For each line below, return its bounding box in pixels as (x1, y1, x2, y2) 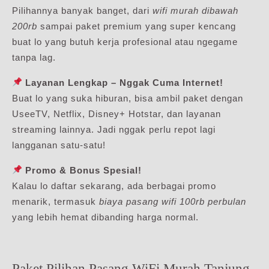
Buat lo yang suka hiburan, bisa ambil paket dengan (12, 92, 243, 103)
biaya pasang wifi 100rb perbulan (99, 196, 246, 207)
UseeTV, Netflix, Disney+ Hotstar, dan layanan (12, 108, 221, 119)
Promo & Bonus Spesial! (25, 165, 142, 175)
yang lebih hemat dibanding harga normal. (12, 211, 199, 222)
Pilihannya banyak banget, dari (12, 5, 153, 16)
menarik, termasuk (12, 196, 99, 207)
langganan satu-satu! (12, 139, 106, 150)
